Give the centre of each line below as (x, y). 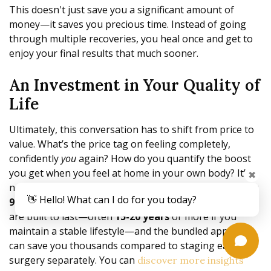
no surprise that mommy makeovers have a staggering (134, 188)
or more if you (203, 217)
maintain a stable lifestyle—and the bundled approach (132, 231)
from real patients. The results (185, 202)
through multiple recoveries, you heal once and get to (131, 39)
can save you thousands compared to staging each (124, 246)
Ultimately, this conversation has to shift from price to (132, 130)
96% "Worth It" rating (62, 202)
